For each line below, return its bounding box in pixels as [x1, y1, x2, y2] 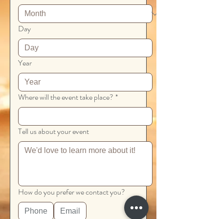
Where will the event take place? [18, 91, 113, 103]
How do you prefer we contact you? [18, 186, 125, 197]
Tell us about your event [18, 126, 89, 137]
